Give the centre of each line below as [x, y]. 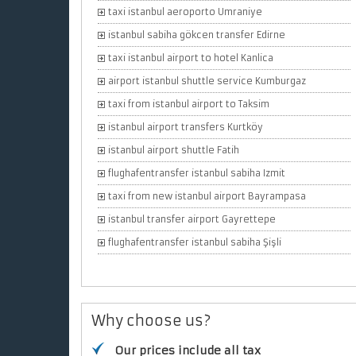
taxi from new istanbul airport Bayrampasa [207, 197]
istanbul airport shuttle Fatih [174, 151]
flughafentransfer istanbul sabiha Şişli [195, 243]
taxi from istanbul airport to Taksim [189, 104]
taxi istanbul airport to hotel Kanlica [191, 58]
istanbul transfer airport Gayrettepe [192, 220]
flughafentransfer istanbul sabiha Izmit [197, 174]
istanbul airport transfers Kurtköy [186, 128]
